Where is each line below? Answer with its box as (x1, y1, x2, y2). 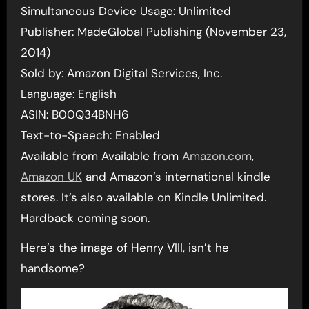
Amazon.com (181, 148, 252, 163)
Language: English (20, 86, 117, 101)
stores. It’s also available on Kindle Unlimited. (20, 189, 266, 205)
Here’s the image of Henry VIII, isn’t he (20, 239, 229, 255)
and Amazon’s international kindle (81, 168, 270, 184)
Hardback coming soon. (20, 210, 150, 226)
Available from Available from (20, 148, 182, 163)
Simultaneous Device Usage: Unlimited (20, 3, 231, 19)
